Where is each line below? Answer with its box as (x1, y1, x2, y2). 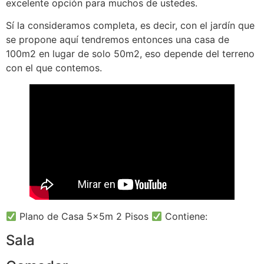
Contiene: (162, 210, 208, 223)
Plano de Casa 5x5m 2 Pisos (16, 210, 152, 223)
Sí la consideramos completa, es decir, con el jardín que (6, 19, 255, 32)
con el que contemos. (6, 62, 102, 74)
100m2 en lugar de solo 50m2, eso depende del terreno (6, 48, 255, 60)
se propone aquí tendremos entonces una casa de (6, 34, 229, 46)
